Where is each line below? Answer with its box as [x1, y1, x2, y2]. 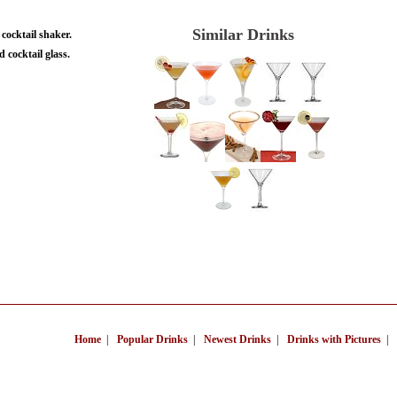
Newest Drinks [204, 333, 271, 346]
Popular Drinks [117, 333, 188, 346]
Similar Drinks [191, 26, 294, 44]
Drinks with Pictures [287, 333, 381, 346]
